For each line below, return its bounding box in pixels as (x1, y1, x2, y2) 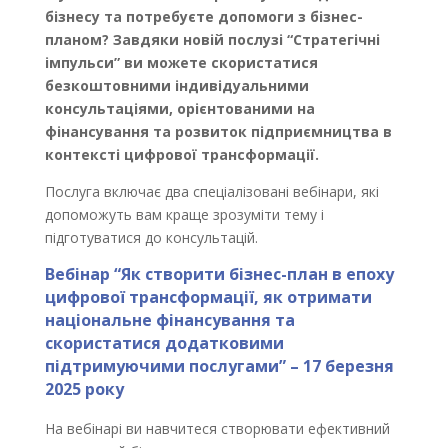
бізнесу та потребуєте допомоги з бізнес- (44, 7, 363, 26)
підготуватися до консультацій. (44, 228, 258, 247)
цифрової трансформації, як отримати (44, 286, 372, 308)
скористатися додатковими (44, 332, 284, 354)
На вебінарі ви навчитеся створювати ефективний (44, 419, 390, 438)
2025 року (44, 378, 124, 400)
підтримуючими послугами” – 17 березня (44, 355, 394, 377)
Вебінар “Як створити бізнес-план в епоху (44, 263, 394, 285)
